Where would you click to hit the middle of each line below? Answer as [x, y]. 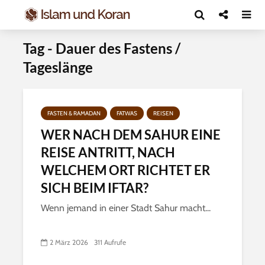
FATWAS [127, 113]
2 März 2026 [69, 243]
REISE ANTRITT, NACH [108, 152]
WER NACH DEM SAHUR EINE [131, 135]
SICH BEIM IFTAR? [95, 188]
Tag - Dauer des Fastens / [102, 48]
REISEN [163, 113]
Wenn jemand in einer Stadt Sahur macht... [126, 208]
